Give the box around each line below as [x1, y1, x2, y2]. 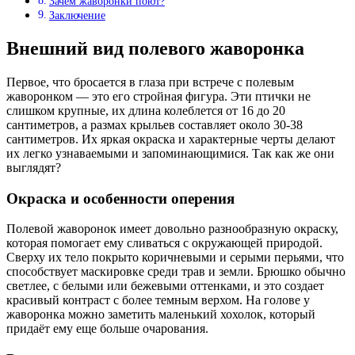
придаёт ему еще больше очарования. [6, 322, 208, 336]
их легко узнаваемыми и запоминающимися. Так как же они [6, 146, 334, 160]
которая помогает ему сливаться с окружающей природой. [6, 236, 323, 250]
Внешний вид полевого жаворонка [6, 38, 304, 59]
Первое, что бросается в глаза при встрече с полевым [6, 74, 294, 89]
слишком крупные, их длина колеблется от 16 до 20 [6, 103, 285, 117]
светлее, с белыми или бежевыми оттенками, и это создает [6, 279, 324, 293]
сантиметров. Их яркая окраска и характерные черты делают [6, 132, 335, 146]
